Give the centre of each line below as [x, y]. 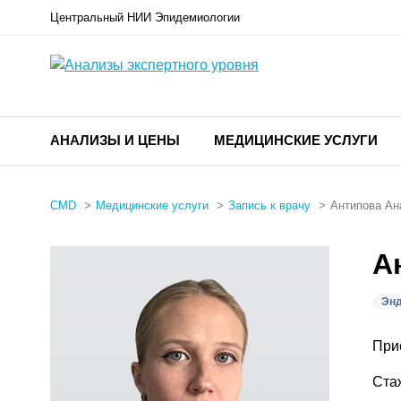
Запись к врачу [269, 206]
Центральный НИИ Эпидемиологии [145, 17]
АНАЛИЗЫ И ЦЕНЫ [115, 140]
